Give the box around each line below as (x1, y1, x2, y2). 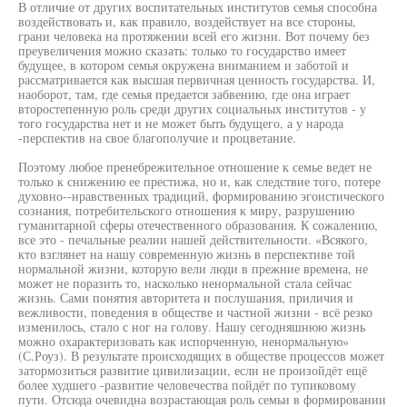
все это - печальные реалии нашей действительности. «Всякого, (18, 231, 368, 248)
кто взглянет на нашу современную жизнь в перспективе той (18, 245, 355, 263)
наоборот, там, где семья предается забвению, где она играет (18, 85, 350, 103)
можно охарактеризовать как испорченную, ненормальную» (18, 333, 349, 350)
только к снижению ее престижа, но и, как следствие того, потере (18, 173, 381, 190)
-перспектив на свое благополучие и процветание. (18, 129, 296, 146)
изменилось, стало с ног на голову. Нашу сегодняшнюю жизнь (18, 318, 365, 335)
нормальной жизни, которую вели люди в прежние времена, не (18, 260, 368, 277)
